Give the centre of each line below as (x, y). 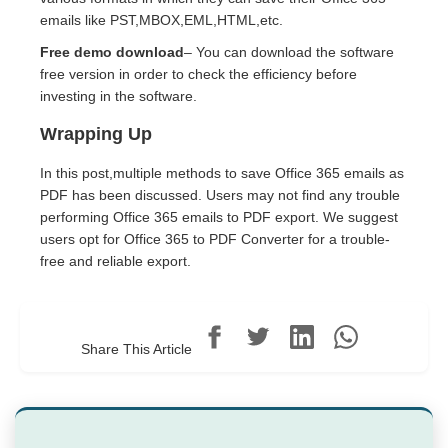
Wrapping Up (96, 134)
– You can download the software (289, 52)
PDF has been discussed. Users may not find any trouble (220, 195)
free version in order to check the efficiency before (198, 74)
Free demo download (112, 52)
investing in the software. (118, 96)
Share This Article (136, 349)
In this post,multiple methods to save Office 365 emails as (222, 173)
